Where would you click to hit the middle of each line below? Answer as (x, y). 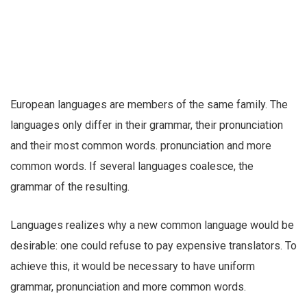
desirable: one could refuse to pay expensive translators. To (153, 246)
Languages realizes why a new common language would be (152, 225)
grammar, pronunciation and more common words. (128, 287)
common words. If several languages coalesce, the (132, 167)
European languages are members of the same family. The (149, 105)
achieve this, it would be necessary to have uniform (133, 267)
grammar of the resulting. (70, 187)
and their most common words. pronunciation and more (141, 146)
